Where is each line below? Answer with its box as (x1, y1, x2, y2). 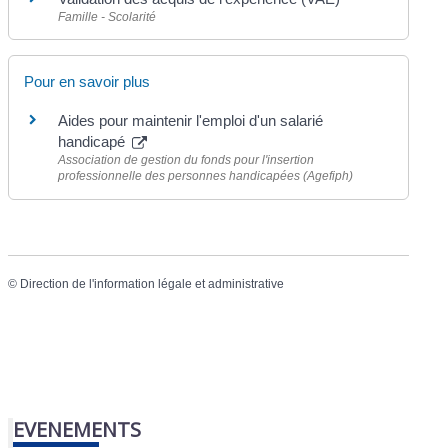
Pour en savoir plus (24, 73, 151, 91)
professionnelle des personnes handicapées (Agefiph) (58, 169, 354, 184)
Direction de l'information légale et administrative (20, 276, 285, 291)
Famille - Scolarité (58, 10, 157, 25)
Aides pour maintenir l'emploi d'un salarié (58, 112, 324, 130)
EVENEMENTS (13, 416, 142, 444)
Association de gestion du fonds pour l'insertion (58, 153, 315, 168)
